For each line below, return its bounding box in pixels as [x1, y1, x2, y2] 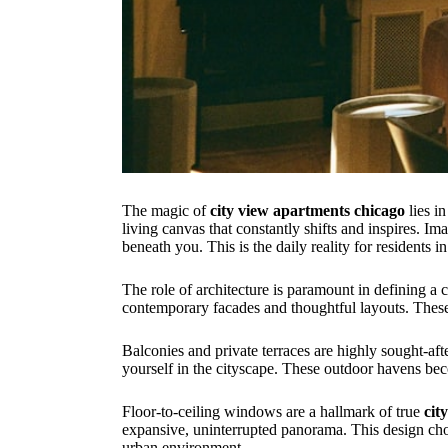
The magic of [122, 201, 210, 219]
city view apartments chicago [210, 201, 405, 219]
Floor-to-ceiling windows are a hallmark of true [122, 402, 424, 420]
